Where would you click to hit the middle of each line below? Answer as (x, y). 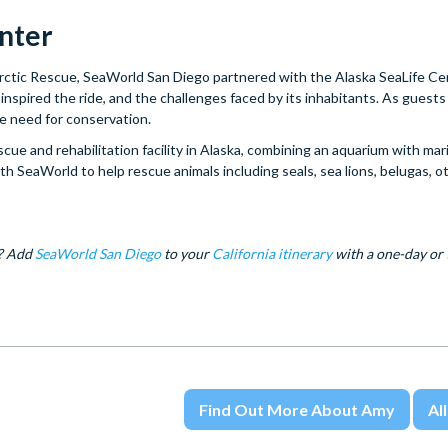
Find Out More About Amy (296, 409)
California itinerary (272, 254)
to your (186, 254)
